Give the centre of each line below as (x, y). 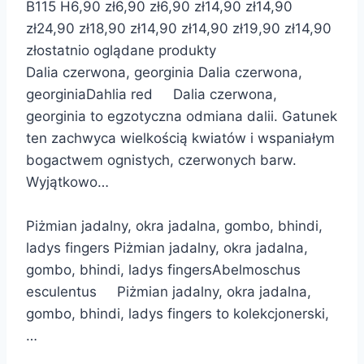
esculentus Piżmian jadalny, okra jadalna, (169, 291)
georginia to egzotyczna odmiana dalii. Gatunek (182, 116)
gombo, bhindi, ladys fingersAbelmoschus (163, 269)
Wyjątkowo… (67, 182)
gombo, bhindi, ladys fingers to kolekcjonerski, (178, 313)
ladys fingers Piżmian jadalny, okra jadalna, (167, 247)
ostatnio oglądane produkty (126, 50)
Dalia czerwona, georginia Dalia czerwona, (164, 72)
